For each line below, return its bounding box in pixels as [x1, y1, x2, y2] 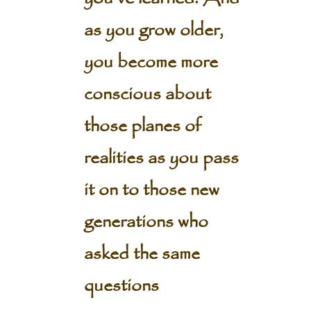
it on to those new [83, 176, 219, 205]
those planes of [83, 112, 201, 141]
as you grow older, [83, 16, 224, 45]
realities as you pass [83, 144, 239, 173]
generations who [83, 208, 208, 237]
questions [83, 271, 159, 301]
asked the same [83, 239, 200, 269]
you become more [83, 48, 218, 77]
